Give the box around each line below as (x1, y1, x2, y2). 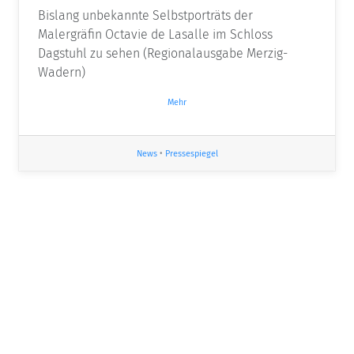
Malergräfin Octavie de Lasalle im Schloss (38, 27, 273, 43)
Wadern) (38, 65, 85, 81)
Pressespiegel (164, 148, 218, 159)
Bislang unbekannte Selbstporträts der (38, 8, 253, 24)
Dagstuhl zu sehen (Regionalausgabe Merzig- (38, 46, 288, 62)
